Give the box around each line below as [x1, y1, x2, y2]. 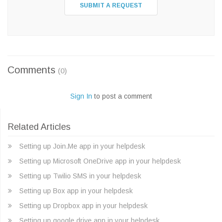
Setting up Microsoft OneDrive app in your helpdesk [19, 157, 181, 166]
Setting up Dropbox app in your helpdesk [19, 202, 148, 210]
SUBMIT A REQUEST [80, 2, 142, 9]
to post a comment [92, 92, 152, 101]
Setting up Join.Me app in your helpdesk [19, 142, 145, 151]
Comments [7, 64, 55, 76]
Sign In [70, 92, 92, 101]
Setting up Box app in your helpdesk [19, 187, 133, 195]
